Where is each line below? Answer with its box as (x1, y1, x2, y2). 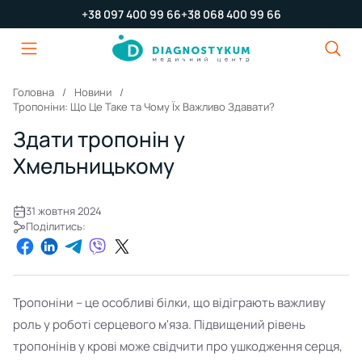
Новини (74, 85, 112, 99)
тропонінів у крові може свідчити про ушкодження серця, (13, 338, 343, 355)
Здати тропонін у (13, 124, 185, 154)
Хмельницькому (13, 151, 175, 180)
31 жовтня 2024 (26, 204, 102, 218)
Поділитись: (26, 219, 86, 234)
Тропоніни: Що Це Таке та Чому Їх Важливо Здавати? (13, 99, 275, 114)
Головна (13, 85, 54, 99)
